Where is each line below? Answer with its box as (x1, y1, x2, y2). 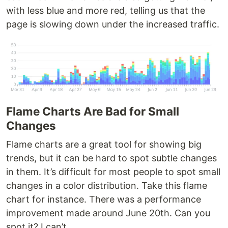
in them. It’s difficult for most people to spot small (6, 166, 220, 177)
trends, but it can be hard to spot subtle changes (6, 152, 217, 163)
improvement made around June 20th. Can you (6, 207, 210, 218)
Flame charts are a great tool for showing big (6, 138, 202, 150)
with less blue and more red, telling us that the (6, 5, 205, 16)
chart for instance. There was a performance (6, 193, 201, 205)
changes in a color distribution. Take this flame (6, 180, 207, 191)
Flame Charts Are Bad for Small (6, 104, 179, 118)
